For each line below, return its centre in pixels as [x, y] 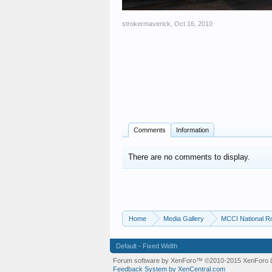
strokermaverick [146, 23]
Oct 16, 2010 [193, 23]
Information [192, 130]
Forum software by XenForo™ [159, 260]
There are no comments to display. [189, 157]
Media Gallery [184, 218]
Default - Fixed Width [147, 246]
